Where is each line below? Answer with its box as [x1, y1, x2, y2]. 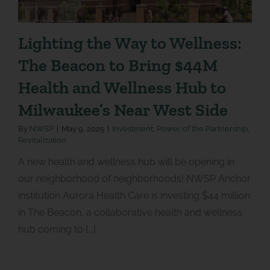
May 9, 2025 [61, 124, 104, 134]
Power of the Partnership [156, 124, 248, 134]
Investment [111, 124, 153, 134]
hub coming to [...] [17, 224, 96, 236]
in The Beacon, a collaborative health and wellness [17, 207, 242, 219]
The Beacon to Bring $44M [17, 55, 218, 76]
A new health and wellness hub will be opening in [17, 156, 234, 168]
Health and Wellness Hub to [17, 77, 226, 98]
